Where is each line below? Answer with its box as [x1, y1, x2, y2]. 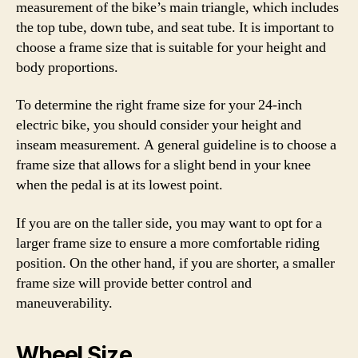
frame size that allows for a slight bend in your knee [16, 156, 311, 174]
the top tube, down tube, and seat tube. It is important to [16, 18, 334, 37]
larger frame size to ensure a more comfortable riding [16, 233, 320, 253]
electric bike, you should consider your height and [16, 116, 301, 134]
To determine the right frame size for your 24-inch [16, 96, 302, 114]
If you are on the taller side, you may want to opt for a [16, 213, 322, 233]
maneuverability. [16, 293, 113, 312]
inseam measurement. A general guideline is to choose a [16, 136, 336, 154]
